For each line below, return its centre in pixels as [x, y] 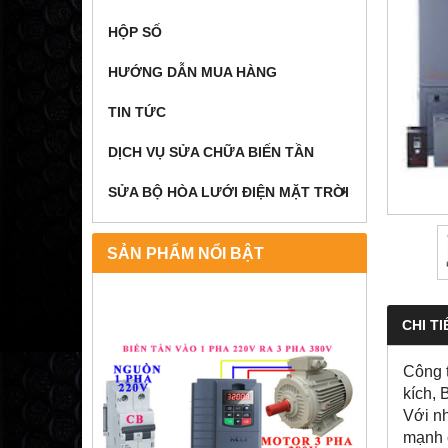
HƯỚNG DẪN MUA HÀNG [192, 72]
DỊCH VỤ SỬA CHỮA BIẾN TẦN [211, 152]
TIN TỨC [137, 112]
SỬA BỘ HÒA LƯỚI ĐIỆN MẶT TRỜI [228, 192]
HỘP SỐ [135, 32]
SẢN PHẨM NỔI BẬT [185, 253]
